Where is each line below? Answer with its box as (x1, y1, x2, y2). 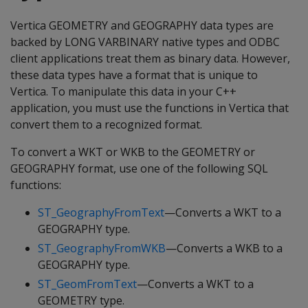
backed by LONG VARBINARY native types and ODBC (10, 34, 280, 49)
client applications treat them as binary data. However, (10, 51, 290, 66)
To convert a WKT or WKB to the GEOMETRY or (10, 144, 255, 159)
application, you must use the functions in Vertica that (10, 100, 289, 115)
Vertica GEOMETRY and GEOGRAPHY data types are (10, 18, 274, 33)
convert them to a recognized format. (10, 117, 202, 132)
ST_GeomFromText (38, 276, 137, 291)
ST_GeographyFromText (38, 205, 164, 220)
